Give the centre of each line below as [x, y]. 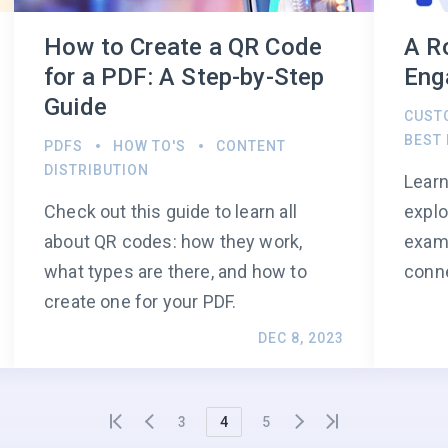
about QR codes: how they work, [173, 242]
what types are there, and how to [175, 272]
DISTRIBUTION [96, 170]
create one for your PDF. [140, 302]
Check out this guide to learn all [170, 212]
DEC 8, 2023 [301, 338]
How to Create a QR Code [183, 47]
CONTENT [251, 146]
